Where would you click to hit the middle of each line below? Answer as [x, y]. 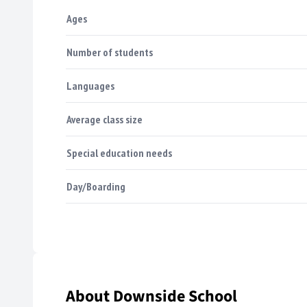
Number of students [110, 52]
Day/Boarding [96, 187]
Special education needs [119, 153]
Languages [90, 86]
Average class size [105, 120]
